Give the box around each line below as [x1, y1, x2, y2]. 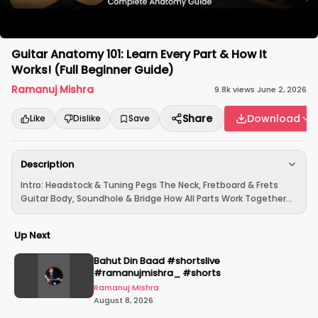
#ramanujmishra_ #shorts [94, 267, 221, 279]
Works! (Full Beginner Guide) [11, 62, 174, 78]
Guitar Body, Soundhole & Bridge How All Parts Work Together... [21, 192, 292, 204]
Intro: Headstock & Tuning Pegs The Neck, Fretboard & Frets [21, 179, 278, 191]
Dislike [73, 112, 101, 124]
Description [21, 158, 74, 171]
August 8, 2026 [94, 295, 153, 306]
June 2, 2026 [257, 84, 307, 95]
